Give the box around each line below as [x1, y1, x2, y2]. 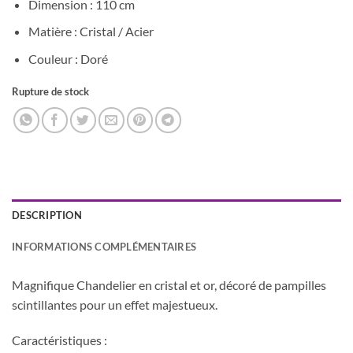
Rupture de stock [12, 84, 89, 98]
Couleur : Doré [28, 50, 108, 66]
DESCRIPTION [12, 208, 82, 221]
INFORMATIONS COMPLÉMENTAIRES [12, 240, 197, 253]
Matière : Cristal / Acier [28, 24, 154, 39]
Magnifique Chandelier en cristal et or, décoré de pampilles [12, 277, 326, 292]
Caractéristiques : [12, 333, 107, 348]
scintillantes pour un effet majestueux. [12, 296, 217, 312]
